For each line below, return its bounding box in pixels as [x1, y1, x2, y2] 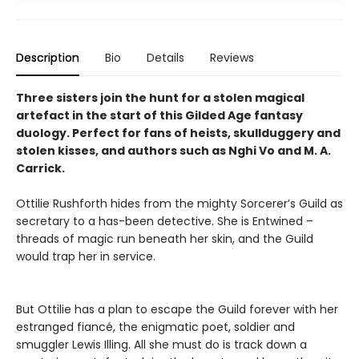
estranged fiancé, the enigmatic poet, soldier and [16, 318, 295, 335]
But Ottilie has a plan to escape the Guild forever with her [16, 301, 338, 317]
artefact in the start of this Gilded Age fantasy [16, 107, 303, 123]
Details [147, 49, 184, 66]
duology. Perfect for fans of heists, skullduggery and [16, 124, 341, 141]
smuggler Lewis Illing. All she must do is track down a [16, 336, 307, 353]
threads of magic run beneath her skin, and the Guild [16, 230, 313, 247]
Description [16, 49, 79, 66]
